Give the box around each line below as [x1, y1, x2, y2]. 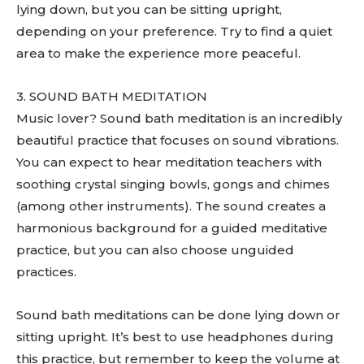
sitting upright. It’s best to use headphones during [16, 329, 334, 344]
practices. [16, 264, 76, 279]
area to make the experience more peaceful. [16, 45, 301, 61]
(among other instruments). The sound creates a [16, 198, 326, 214]
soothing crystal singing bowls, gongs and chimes [16, 176, 330, 192]
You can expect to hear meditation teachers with [16, 154, 322, 170]
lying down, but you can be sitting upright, [16, 2, 282, 17]
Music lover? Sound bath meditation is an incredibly [16, 110, 342, 126]
